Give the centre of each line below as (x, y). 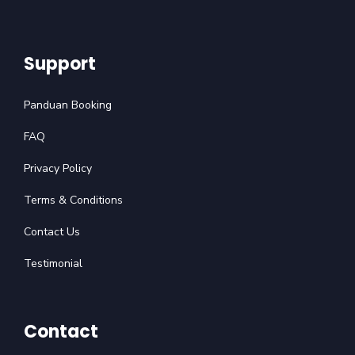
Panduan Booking (68, 105)
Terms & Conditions (73, 200)
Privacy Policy (58, 169)
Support (60, 64)
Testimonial (53, 264)
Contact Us (52, 232)
